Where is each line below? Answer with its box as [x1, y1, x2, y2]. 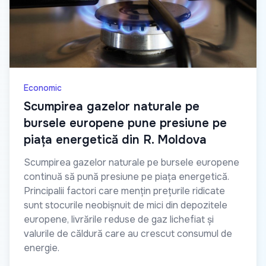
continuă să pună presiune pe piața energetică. [24, 170, 229, 183]
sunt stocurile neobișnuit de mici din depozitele [24, 198, 227, 211]
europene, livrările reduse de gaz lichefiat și [24, 213, 214, 226]
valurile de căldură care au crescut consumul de [24, 227, 232, 240]
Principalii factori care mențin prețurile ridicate [24, 184, 225, 197]
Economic [24, 82, 62, 93]
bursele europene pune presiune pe [24, 115, 227, 131]
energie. [24, 241, 59, 254]
